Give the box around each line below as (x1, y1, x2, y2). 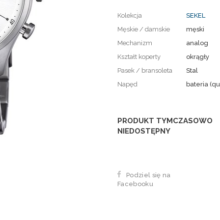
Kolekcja (117, 11, 142, 19)
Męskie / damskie (117, 25, 170, 33)
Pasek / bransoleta (117, 66, 172, 74)
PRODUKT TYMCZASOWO (117, 116, 213, 125)
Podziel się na (126, 171, 171, 179)
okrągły (186, 53, 209, 60)
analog (186, 39, 208, 47)
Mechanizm (117, 39, 152, 47)
